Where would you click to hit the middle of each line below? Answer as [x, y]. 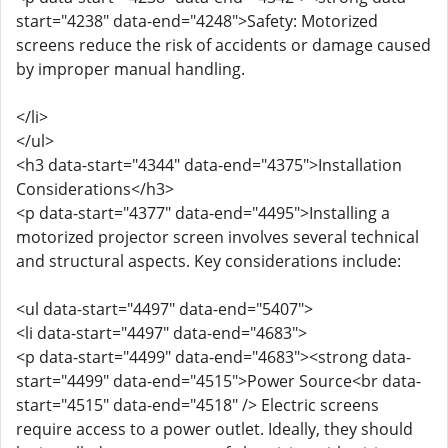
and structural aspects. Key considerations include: [208, 261]
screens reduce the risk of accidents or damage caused [223, 45]
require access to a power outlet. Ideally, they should [214, 429]
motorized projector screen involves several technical [217, 237]
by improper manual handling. [130, 69]
